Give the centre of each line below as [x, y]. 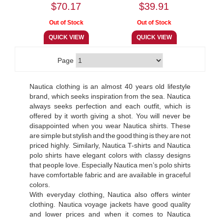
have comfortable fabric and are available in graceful [110, 175]
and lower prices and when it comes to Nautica [110, 214]
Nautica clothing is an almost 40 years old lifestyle [110, 86]
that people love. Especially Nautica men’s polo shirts [110, 165]
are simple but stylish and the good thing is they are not [110, 135]
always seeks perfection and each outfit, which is [110, 106]
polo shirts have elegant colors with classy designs [110, 155]
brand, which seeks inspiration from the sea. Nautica [110, 96]
